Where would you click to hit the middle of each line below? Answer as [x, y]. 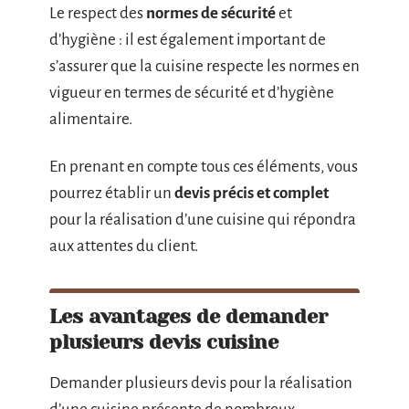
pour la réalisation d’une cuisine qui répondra [203, 219]
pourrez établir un [112, 193]
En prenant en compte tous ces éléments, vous [204, 166]
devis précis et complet [252, 193]
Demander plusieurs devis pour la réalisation [201, 383]
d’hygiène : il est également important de [188, 40]
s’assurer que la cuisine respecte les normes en [204, 66]
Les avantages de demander [189, 316]
